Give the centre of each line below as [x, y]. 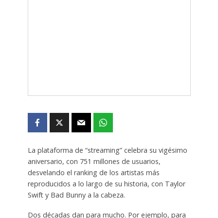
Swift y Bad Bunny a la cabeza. [76, 195]
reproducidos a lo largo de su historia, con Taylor [106, 183]
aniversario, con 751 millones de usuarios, [94, 161]
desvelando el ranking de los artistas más [93, 172]
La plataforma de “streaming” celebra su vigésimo [107, 150]
